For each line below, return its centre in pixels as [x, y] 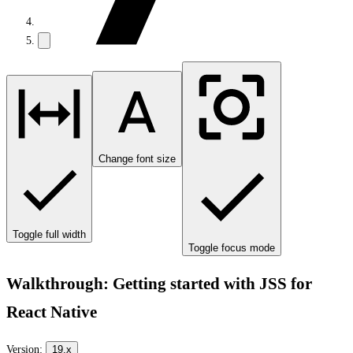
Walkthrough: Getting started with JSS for [159, 284]
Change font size [137, 159]
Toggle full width [49, 234]
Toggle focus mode [232, 248]
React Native [52, 312]
